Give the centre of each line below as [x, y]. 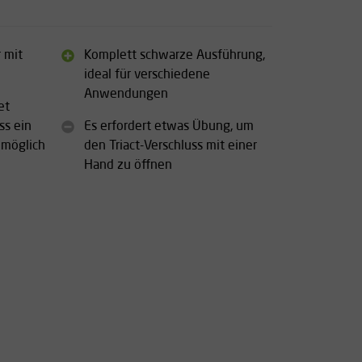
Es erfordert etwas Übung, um [169, 126]
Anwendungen [126, 94]
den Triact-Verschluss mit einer [170, 146]
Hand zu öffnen [128, 165]
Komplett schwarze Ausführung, [175, 55]
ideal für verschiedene [147, 75]
